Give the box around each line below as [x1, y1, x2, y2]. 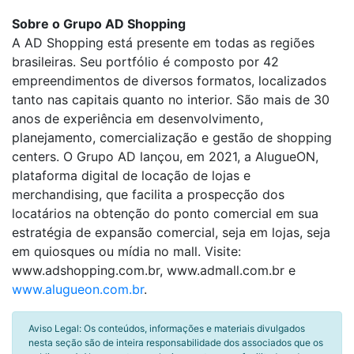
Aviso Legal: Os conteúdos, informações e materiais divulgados [28, 322, 305, 334]
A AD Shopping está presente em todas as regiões [12, 35, 314, 51]
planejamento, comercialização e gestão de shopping [12, 130, 332, 145]
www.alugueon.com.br [12, 281, 144, 297]
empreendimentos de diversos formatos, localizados [12, 73, 326, 88]
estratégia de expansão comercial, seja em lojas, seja [12, 224, 330, 240]
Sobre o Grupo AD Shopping [12, 16, 186, 32]
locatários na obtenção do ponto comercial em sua [12, 205, 318, 221]
